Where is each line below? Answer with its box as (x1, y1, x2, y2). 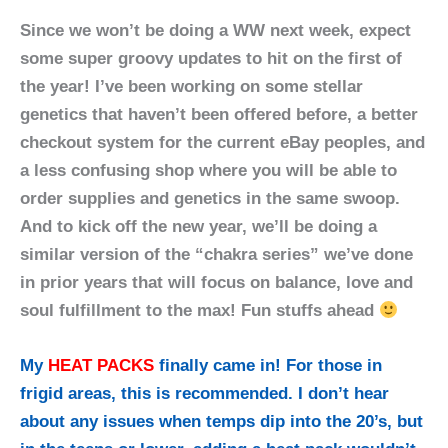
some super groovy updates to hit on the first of (20, 49, 402, 69)
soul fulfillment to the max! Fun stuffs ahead (20, 301, 379, 321)
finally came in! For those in (154, 356, 382, 376)
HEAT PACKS (48, 356, 154, 376)
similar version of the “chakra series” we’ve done (20, 245, 413, 265)
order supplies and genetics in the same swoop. (20, 189, 400, 209)
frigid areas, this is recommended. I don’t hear (20, 384, 389, 404)
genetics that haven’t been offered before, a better (20, 105, 418, 125)
